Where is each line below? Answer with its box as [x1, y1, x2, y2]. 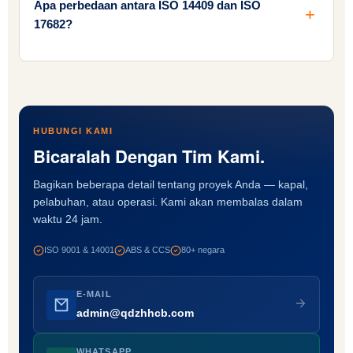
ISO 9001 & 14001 [44, 245, 114, 255]
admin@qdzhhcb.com [76, 307, 194, 320]
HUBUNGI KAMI [33, 126, 113, 136]
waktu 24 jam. [33, 213, 102, 226]
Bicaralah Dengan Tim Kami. [33, 143, 265, 169]
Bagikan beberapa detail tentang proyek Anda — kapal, [33, 178, 308, 191]
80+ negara [181, 245, 225, 255]
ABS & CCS [125, 245, 170, 255]
